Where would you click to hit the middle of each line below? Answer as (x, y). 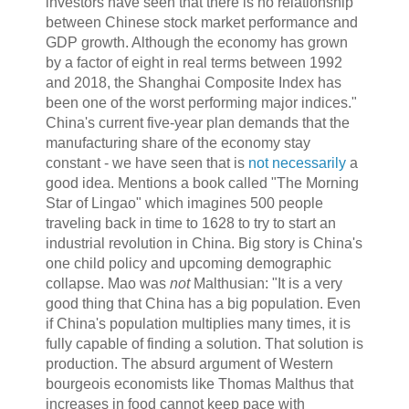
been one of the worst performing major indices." (201, 103)
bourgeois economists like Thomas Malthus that (199, 384)
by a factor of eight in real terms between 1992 (194, 63)
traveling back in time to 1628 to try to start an (190, 224)
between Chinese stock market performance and (201, 23)
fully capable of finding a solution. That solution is (204, 344)
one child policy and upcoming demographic (188, 264)
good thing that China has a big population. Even (203, 304)
